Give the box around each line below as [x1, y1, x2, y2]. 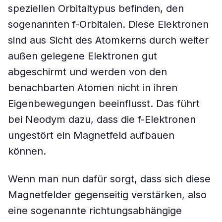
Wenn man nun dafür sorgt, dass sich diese [8, 173, 211, 185]
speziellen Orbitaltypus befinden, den [8, 2, 184, 14]
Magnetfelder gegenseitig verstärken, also [8, 189, 207, 201]
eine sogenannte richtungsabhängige [8, 205, 182, 217]
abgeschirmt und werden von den [8, 66, 167, 78]
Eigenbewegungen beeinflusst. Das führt [8, 98, 200, 110]
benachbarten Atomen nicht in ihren [8, 82, 177, 94]
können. [8, 145, 46, 157]
